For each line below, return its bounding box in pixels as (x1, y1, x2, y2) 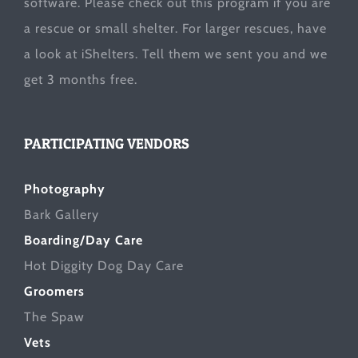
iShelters (82, 46, 135, 62)
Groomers (24, 283, 85, 299)
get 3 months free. (24, 71, 137, 87)
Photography (24, 181, 105, 197)
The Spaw (24, 308, 85, 324)
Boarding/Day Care (24, 232, 143, 248)
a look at (24, 46, 82, 62)
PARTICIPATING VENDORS (24, 134, 189, 152)
